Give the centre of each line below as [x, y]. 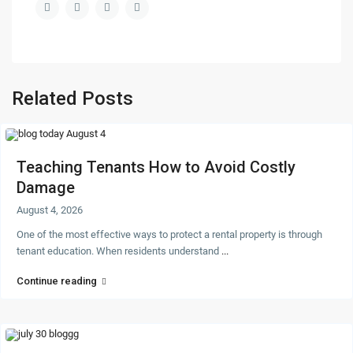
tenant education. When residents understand [119, 251]
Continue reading [57, 281]
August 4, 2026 [50, 210]
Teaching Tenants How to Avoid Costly [156, 167]
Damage [46, 188]
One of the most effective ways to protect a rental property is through [170, 235]
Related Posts [73, 99]
